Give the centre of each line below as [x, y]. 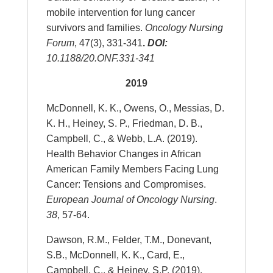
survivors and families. [95, 28]
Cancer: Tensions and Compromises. [126, 184]
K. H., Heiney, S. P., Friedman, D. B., [124, 123]
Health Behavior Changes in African [123, 154]
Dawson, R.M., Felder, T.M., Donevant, [129, 240]
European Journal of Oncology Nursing [130, 200]
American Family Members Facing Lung [132, 169]
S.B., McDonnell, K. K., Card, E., [115, 255]
